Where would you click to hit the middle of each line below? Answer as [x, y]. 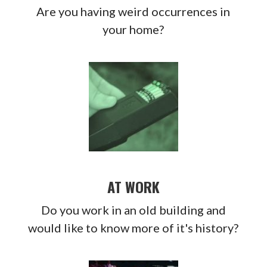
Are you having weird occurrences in [133, 12]
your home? [133, 30]
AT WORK [133, 187]
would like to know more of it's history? [133, 228]
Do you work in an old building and [133, 210]
